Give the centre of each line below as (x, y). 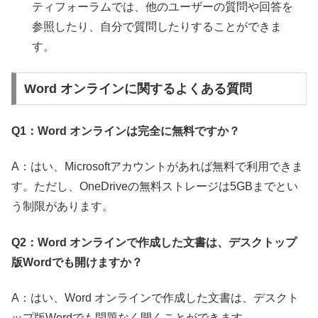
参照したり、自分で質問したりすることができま (157, 27)
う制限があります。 (62, 207)
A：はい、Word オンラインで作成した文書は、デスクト (155, 297)
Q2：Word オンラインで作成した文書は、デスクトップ (154, 242)
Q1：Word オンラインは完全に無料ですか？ (126, 131)
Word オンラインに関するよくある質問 (138, 89)
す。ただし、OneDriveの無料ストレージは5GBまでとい (155, 187)
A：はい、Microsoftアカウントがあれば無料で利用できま (157, 167)
